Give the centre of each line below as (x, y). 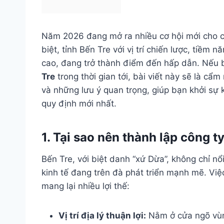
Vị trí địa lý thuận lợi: (102, 215)
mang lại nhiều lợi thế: (85, 186)
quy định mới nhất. (79, 103)
